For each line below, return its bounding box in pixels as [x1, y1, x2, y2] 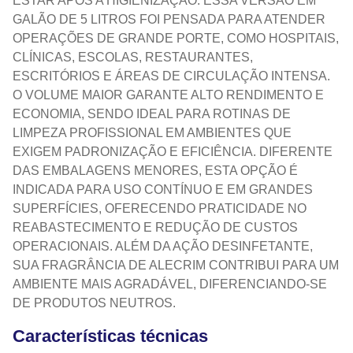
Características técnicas [13, 325, 208, 346]
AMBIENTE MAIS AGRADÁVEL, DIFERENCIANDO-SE [13, 277, 327, 292]
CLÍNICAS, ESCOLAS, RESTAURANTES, [13, 50, 253, 65]
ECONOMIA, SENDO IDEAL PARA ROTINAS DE [13, 107, 291, 121]
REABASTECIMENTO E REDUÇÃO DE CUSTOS [13, 221, 298, 235]
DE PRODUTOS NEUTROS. [13, 296, 176, 310]
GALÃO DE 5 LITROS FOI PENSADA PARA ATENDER [13, 13, 325, 27]
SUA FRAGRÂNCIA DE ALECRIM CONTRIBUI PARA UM [13, 258, 339, 273]
